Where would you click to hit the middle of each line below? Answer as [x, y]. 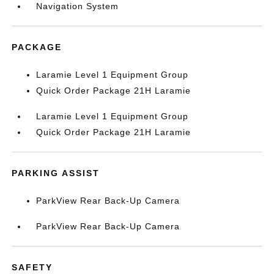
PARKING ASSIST [56, 173]
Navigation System [78, 6]
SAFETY [32, 267]
